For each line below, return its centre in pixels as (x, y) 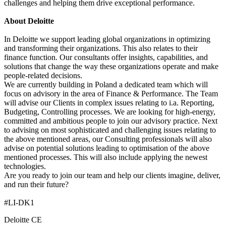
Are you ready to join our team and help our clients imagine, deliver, (112, 176)
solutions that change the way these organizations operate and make (111, 67)
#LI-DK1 (19, 203)
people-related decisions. (43, 76)
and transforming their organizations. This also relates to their (101, 48)
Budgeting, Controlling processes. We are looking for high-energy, (110, 112)
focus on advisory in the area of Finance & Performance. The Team (111, 94)
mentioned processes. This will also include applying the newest (106, 157)
